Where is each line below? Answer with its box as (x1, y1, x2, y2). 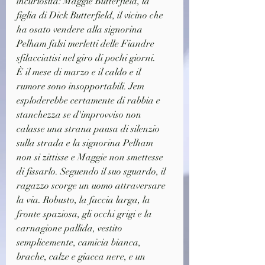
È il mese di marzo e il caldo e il (17, 66, 143, 78)
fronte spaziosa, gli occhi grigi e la (17, 208, 154, 220)
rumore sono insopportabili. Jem (17, 80, 147, 92)
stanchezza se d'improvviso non (17, 108, 144, 121)
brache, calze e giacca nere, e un (17, 250, 148, 263)
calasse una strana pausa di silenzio (17, 122, 162, 135)
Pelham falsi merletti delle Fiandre (17, 37, 157, 50)
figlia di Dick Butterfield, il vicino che (17, 9, 166, 21)
